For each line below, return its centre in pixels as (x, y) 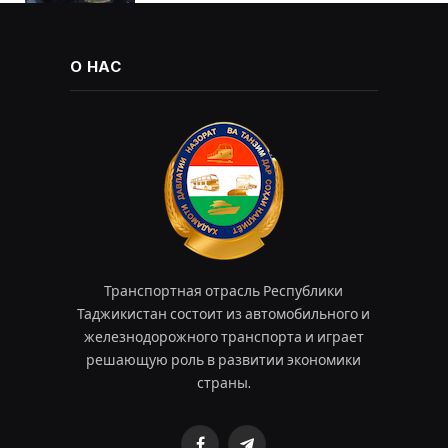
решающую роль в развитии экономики (224, 360)
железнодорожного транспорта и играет (223, 337)
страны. (223, 383)
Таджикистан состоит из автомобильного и (224, 314)
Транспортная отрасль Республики (224, 291)
